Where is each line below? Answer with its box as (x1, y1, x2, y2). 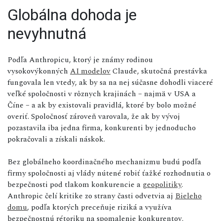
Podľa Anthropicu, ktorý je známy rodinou (7, 53, 153, 66)
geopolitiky (143, 178, 182, 190)
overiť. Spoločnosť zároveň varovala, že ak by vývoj (7, 110, 180, 122)
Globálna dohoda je (7, 5, 137, 24)
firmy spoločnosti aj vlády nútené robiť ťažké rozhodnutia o (7, 167, 211, 179)
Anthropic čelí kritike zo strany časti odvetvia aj (7, 189, 175, 202)
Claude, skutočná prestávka (110, 65, 207, 77)
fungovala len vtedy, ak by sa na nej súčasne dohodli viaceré (7, 76, 213, 88)
